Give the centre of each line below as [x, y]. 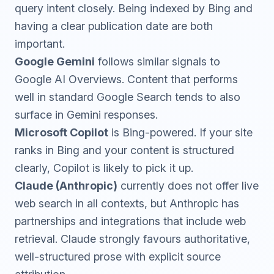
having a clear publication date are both [114, 26]
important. [40, 44]
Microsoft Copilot [61, 132]
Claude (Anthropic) [66, 186]
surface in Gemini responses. [86, 115]
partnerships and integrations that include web [130, 221]
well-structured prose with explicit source [118, 257]
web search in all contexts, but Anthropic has [127, 203]
